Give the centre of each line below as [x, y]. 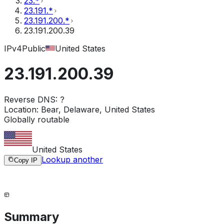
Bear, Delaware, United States [98, 109]
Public [34, 48]
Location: [21, 109]
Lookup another [72, 159]
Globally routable [37, 119]
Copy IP [26, 160]
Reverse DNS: [31, 99]
